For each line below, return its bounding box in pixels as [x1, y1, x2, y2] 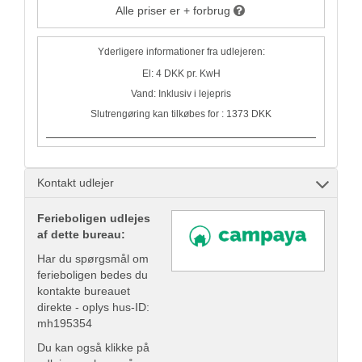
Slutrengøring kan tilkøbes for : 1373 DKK [90, 108, 271, 120]
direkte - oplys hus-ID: [37, 301, 149, 314]
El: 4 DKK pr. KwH [141, 68, 221, 80]
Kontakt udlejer [37, 176, 114, 190]
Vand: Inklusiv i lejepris [131, 88, 231, 100]
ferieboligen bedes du [37, 268, 148, 282]
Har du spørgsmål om [37, 252, 149, 266]
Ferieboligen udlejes [37, 212, 150, 225]
